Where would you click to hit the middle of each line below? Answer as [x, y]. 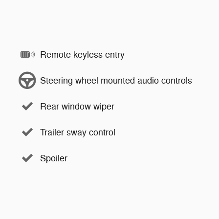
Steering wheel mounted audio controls [116, 80]
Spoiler [54, 158]
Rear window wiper [77, 106]
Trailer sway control [78, 132]
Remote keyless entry [82, 55]
